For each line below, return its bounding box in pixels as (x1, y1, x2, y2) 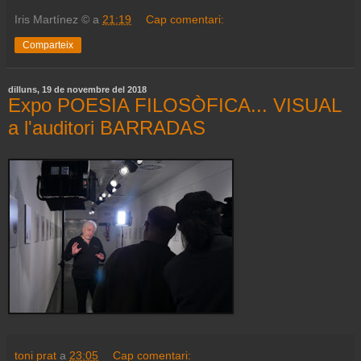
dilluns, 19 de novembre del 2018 (8, 84, 147, 94)
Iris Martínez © (15, 12, 89, 26)
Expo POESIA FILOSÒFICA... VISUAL (8, 93, 341, 116)
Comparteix (23, 39, 73, 51)
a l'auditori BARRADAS (8, 116, 205, 139)
